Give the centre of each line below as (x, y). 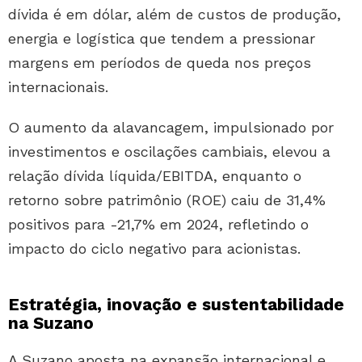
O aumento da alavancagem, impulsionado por (171, 128)
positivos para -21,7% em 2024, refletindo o (158, 225)
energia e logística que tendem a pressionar (162, 39)
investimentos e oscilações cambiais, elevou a (169, 152)
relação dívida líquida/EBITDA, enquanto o (155, 176)
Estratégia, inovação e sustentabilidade (176, 305)
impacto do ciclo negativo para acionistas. (154, 249)
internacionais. (58, 87)
